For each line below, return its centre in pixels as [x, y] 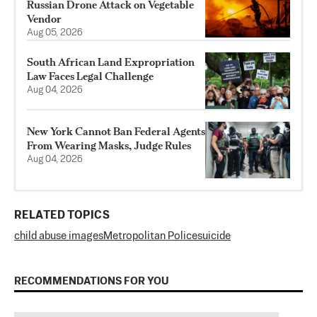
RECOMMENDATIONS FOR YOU [92, 282]
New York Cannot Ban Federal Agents [116, 132]
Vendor [44, 19]
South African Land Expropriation [111, 62]
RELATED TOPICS [62, 216]
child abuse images [59, 236]
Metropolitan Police [150, 236]
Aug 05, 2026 [55, 33]
